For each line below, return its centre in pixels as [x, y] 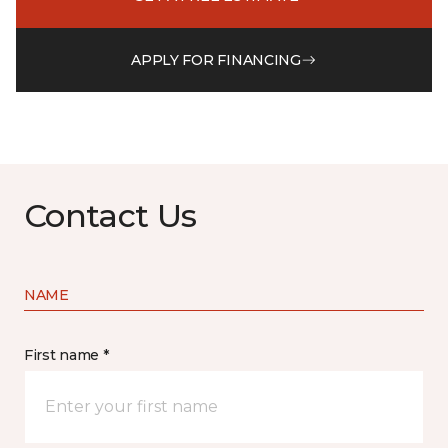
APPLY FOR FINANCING [216, 59]
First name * [66, 355]
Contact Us [110, 215]
